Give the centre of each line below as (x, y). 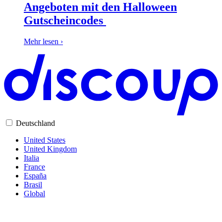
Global (34, 194)
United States (45, 140)
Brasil (33, 185)
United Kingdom (50, 149)
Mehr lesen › (43, 42)
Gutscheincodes (65, 21)
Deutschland (35, 123)
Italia (31, 158)
